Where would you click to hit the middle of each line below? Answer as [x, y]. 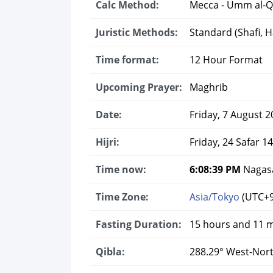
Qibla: [110, 252]
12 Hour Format [225, 60]
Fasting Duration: [139, 224]
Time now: [121, 169]
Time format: [127, 60]
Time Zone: [122, 197]
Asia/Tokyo [214, 197]
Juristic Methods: [137, 32]
